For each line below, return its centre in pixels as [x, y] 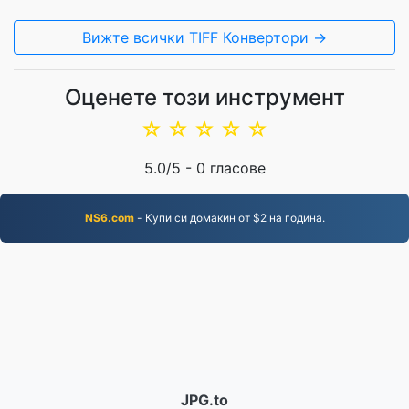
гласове [235, 168]
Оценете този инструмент [204, 97]
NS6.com [109, 218]
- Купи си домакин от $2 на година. [229, 218]
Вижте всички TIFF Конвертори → [204, 37]
